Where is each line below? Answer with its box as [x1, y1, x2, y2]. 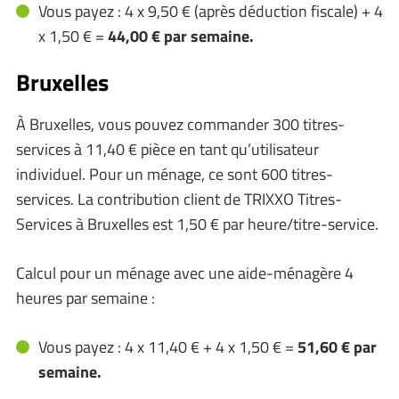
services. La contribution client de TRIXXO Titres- [16, 187, 342, 211]
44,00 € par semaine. [108, 23, 254, 48]
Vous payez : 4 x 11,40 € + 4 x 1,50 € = [38, 335, 294, 359]
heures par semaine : [16, 286, 155, 310]
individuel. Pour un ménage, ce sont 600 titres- [16, 162, 333, 186]
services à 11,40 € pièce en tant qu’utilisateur [16, 137, 319, 161]
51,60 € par [294, 335, 377, 359]
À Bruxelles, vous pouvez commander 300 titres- [16, 112, 345, 136]
